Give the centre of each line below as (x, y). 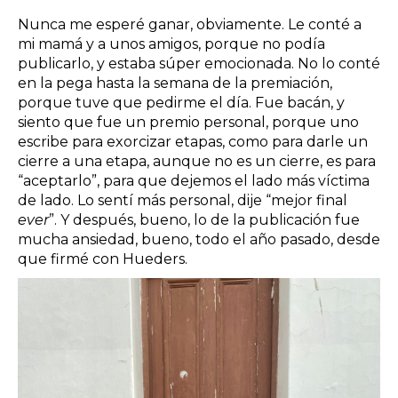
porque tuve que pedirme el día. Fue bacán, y (181, 103)
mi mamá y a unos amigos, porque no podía (171, 44)
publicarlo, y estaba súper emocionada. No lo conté (199, 64)
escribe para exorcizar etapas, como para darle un (193, 142)
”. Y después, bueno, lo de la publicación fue (204, 220)
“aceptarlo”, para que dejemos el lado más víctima (194, 181)
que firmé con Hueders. (104, 259)
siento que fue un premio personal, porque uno (188, 123)
